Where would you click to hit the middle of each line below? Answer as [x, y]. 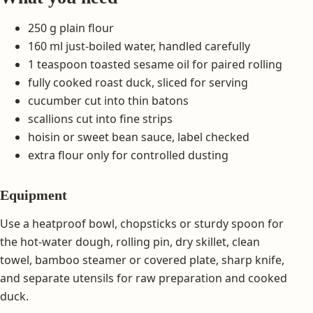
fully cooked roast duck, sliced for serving [138, 82]
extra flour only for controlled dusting [128, 155]
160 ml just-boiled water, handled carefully [139, 46]
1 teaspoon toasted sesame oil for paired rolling [155, 64]
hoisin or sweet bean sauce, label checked [139, 137]
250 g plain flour [71, 28]
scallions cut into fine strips [100, 118]
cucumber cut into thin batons [108, 100]
